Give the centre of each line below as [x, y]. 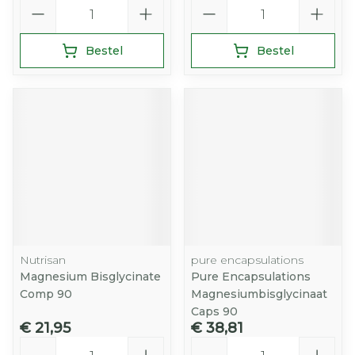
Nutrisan [43, 260]
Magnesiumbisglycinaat [259, 294]
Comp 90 [46, 294]
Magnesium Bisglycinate [90, 277]
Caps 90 [214, 311]
